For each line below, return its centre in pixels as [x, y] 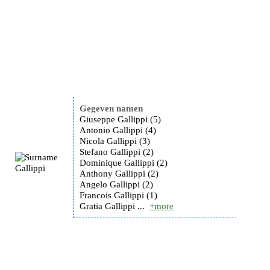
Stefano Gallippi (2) [117, 152]
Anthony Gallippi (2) [119, 174]
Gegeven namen [111, 108]
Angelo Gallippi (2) [117, 184]
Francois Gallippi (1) [119, 195]
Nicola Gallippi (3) [115, 141]
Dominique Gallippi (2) [124, 163]
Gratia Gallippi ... [112, 206]
